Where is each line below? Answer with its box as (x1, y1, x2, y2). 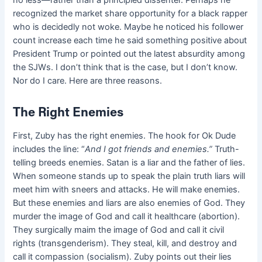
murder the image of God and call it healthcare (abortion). (13, 211, 240, 222)
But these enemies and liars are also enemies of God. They (13, 197, 246, 208)
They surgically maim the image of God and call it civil (13, 224, 225, 235)
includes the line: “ (13, 143, 85, 154)
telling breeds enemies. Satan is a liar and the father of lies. (13, 157, 246, 168)
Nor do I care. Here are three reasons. (13, 75, 163, 87)
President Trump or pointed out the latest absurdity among (13, 49, 246, 60)
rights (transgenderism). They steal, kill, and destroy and (13, 237, 237, 249)
